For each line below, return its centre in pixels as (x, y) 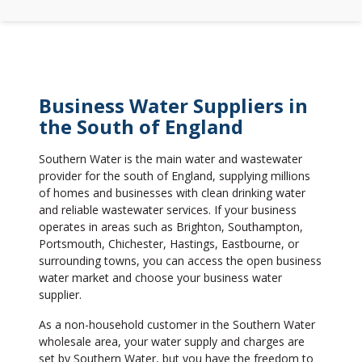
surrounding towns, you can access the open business (180, 261)
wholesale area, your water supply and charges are (172, 341)
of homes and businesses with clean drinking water (172, 193)
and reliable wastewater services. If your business (168, 210)
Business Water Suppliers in (173, 105)
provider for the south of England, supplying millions (175, 176)
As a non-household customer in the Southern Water (177, 324)
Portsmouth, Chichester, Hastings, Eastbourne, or (169, 244)
